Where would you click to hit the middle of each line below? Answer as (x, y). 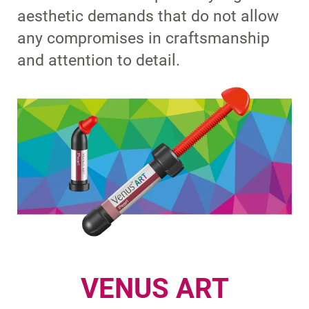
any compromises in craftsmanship (143, 38)
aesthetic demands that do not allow (148, 16)
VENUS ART (154, 288)
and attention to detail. (99, 60)
